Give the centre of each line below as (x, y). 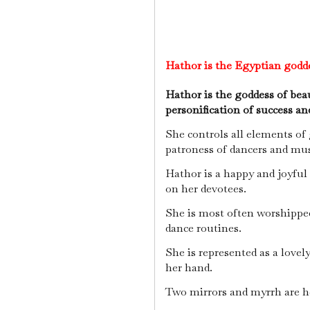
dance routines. (203, 228)
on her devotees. (206, 188)
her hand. (189, 267)
